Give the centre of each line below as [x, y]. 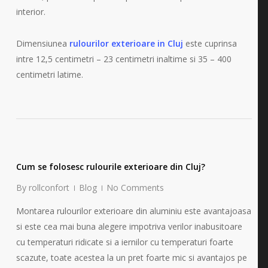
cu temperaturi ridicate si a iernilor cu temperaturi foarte [124, 242]
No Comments [135, 188]
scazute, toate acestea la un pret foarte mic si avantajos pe [131, 258]
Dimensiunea [42, 44]
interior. [31, 12]
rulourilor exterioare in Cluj [126, 44]
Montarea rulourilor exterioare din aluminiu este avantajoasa [133, 211]
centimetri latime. [49, 75]
